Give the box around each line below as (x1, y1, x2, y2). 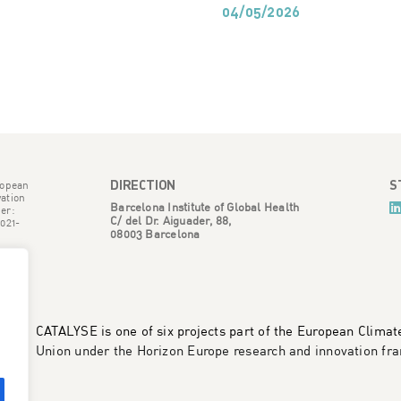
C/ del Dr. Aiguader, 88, (110, 212, 232, 227)
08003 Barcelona (110, 226, 200, 241)
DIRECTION (110, 175, 176, 192)
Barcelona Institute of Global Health (110, 199, 300, 214)
